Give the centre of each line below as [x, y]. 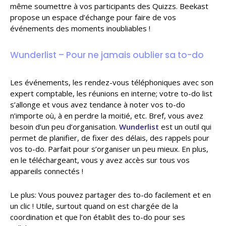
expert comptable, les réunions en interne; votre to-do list [111, 93]
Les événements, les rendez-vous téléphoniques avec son [112, 82]
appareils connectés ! [47, 171]
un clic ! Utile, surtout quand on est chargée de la [94, 206]
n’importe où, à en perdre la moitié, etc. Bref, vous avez [107, 115]
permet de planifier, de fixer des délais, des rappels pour [110, 137]
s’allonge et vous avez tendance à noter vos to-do [98, 104]
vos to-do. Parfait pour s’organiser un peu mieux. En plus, [109, 149]
